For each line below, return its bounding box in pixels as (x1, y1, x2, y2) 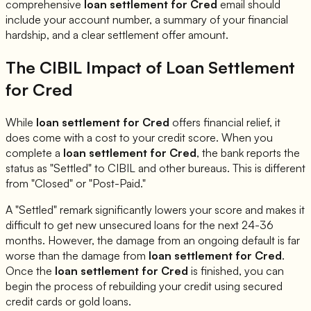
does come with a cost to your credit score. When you (6, 131, 273, 145)
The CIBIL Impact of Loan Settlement (6, 57, 295, 78)
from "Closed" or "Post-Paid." (6, 176, 146, 191)
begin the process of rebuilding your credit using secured (6, 279, 283, 294)
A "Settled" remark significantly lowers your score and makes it (6, 203, 305, 217)
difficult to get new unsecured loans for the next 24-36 (6, 218, 274, 233)
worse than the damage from (6, 249, 149, 263)
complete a (6, 146, 63, 160)
